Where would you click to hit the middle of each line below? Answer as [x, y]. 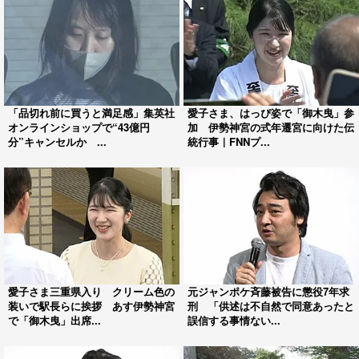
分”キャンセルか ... [57, 141]
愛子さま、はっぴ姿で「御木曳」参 [271, 112]
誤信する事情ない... [234, 320]
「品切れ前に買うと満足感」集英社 [91, 112]
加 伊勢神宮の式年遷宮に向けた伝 [271, 127]
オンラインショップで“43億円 [79, 127]
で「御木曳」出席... [54, 320]
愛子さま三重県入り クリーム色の [91, 291]
